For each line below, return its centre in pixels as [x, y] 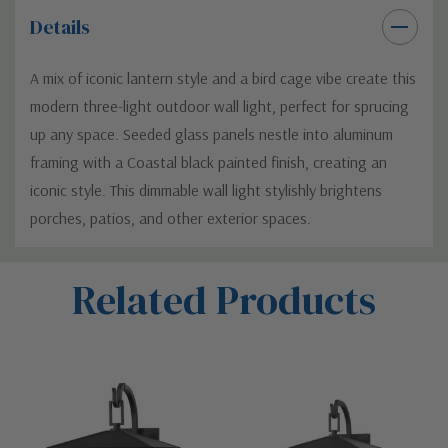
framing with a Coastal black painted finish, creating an [208, 161]
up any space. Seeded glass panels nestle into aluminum [211, 133]
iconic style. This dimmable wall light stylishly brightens [206, 189]
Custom [64, 263]
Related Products [224, 299]
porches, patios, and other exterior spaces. [170, 217]
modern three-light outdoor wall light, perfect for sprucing [219, 105]
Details [60, 26]
